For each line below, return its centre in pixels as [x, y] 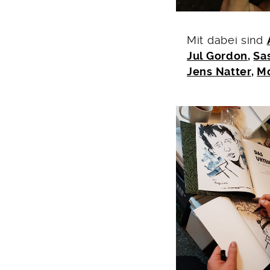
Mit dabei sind [227, 41]
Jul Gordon [218, 56]
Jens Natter [219, 72]
